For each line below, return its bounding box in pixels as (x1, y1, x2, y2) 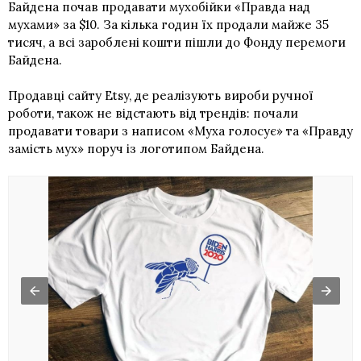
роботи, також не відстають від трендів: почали (8, 105, 298, 121)
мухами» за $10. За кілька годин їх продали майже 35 (8, 16, 329, 32)
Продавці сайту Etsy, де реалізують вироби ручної (8, 87, 313, 103)
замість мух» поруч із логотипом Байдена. (8, 140, 264, 156)
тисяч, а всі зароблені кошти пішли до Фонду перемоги (8, 34, 346, 50)
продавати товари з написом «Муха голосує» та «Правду (8, 122, 353, 139)
